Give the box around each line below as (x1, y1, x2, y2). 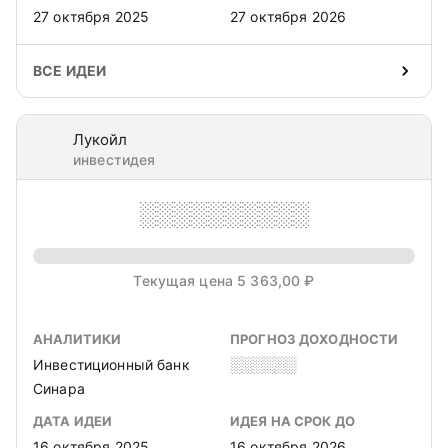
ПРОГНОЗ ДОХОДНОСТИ (230, 331, 399, 347)
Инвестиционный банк (33, 356, 190, 373)
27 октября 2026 (230, 8, 347, 25)
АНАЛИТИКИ (33, 331, 122, 347)
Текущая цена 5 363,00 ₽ (133, 272, 315, 289)
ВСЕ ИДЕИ (33, 62, 107, 79)
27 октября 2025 (33, 8, 150, 25)
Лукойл (73, 130, 127, 149)
